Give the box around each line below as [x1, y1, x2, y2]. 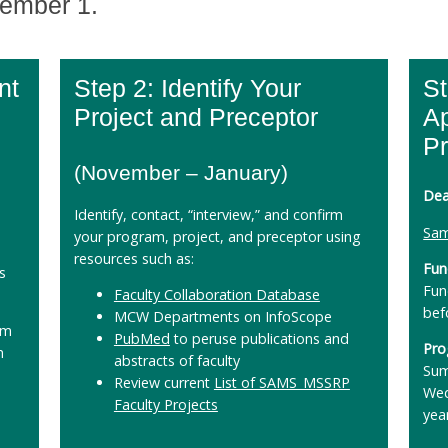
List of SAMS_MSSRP [213, 372, 350, 392]
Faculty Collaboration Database [113, 284, 320, 304]
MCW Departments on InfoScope [113, 306, 332, 326]
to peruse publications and [169, 328, 349, 348]
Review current [113, 372, 214, 392]
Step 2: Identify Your [73, 74, 301, 102]
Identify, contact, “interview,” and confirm [73, 204, 343, 224]
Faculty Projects [113, 394, 218, 414]
